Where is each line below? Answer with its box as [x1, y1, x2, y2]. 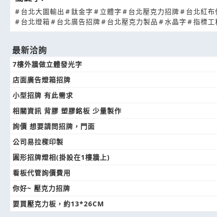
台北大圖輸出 [21, 7, 64, 16]
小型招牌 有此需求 [13, 91, 73, 100]
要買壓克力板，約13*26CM [13, 199, 104, 208]
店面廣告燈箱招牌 [13, 75, 71, 84]
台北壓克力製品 [107, 17, 158, 26]
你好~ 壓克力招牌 [13, 184, 70, 193]
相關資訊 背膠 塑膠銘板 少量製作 [13, 106, 122, 115]
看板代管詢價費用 [13, 168, 71, 177]
